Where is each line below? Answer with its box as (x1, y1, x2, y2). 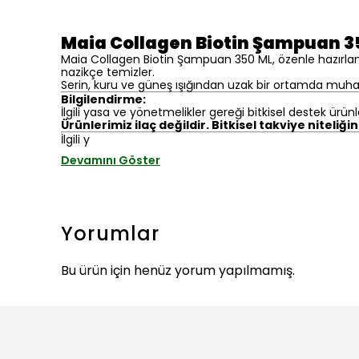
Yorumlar (61, 220, 160, 247)
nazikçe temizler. (61, 63, 155, 80)
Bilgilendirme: (61, 91, 146, 107)
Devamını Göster (61, 151, 160, 168)
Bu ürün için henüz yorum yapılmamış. (61, 260, 295, 280)
